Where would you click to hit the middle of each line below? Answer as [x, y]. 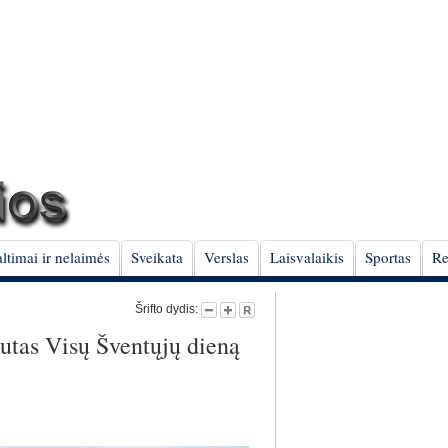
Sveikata [157, 257]
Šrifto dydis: [168, 309]
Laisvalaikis [307, 257]
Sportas [388, 257]
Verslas [226, 257]
